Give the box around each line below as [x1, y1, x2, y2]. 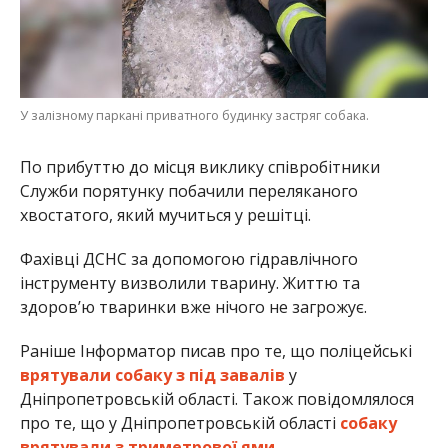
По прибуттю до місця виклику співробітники [19, 155, 380, 178]
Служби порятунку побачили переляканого [19, 179, 358, 202]
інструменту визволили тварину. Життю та [19, 271, 360, 294]
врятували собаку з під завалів [19, 363, 285, 386]
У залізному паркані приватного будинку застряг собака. [19, 105, 369, 124]
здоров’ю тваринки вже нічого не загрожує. [19, 295, 367, 318]
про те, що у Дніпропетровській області [19, 411, 340, 434]
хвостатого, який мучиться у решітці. [19, 203, 311, 226]
